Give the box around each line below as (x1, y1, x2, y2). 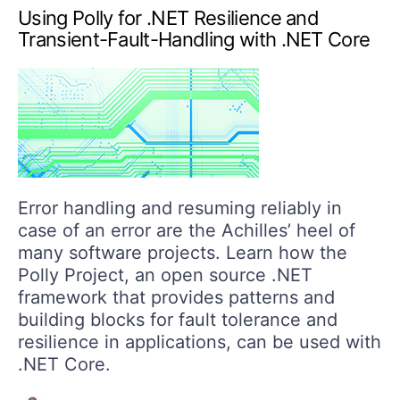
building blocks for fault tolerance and (18, 309, 337, 331)
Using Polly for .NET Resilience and (18, 6, 320, 30)
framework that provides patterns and (18, 287, 335, 309)
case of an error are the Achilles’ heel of (18, 220, 355, 242)
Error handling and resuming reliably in (18, 197, 342, 220)
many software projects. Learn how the (18, 242, 347, 264)
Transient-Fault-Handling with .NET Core (18, 28, 371, 52)
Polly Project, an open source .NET (18, 264, 312, 287)
